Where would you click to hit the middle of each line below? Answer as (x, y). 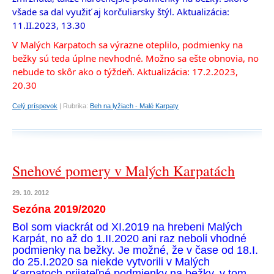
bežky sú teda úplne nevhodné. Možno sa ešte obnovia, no (135, 58)
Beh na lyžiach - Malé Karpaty (134, 106)
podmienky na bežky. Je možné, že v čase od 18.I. (135, 250)
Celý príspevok (35, 106)
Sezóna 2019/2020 (59, 209)
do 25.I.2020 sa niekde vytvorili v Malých (111, 262)
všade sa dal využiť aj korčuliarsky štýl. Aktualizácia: (121, 12)
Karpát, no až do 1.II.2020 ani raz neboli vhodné (129, 239)
